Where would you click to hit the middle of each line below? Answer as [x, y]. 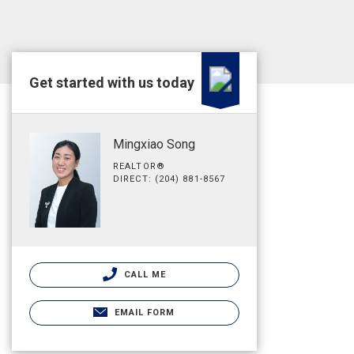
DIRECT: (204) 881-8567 [169, 179]
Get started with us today [112, 83]
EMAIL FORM [145, 312]
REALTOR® [139, 166]
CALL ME [143, 274]
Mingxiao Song [154, 144]
